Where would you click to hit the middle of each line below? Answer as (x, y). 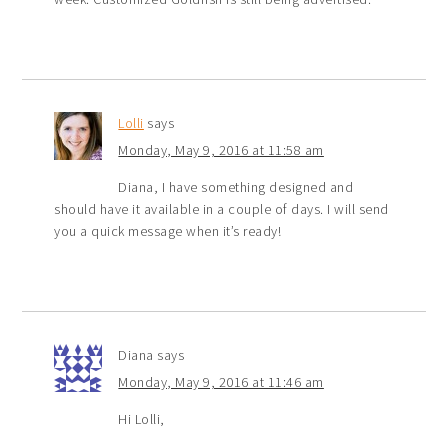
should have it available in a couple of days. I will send (221, 208)
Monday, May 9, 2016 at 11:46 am (221, 381)
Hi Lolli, (141, 418)
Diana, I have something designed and (236, 186)
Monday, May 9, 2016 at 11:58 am (221, 149)
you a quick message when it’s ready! (168, 230)
